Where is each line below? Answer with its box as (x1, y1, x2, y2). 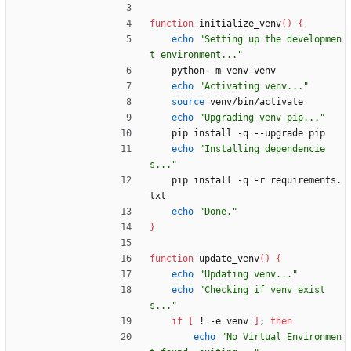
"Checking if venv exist (199, 284, 325, 296)
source (172, 96, 204, 108)
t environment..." (150, 49, 243, 61)
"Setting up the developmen (199, 34, 342, 45)
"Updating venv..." (199, 269, 298, 280)
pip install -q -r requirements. (150, 175, 172, 186)
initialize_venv (194, 18, 281, 30)
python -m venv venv (172, 65, 276, 77)
